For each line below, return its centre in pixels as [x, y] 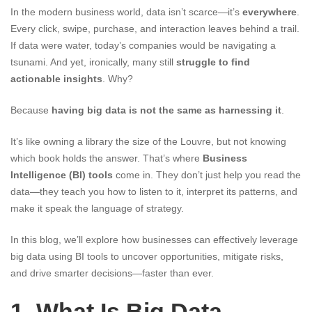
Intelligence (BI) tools [62, 175]
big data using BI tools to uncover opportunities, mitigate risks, [147, 257]
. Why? [118, 79]
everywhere [270, 12]
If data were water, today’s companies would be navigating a [143, 46]
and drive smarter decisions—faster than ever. [112, 273]
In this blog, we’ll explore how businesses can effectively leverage [154, 240]
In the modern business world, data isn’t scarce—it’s [126, 12]
